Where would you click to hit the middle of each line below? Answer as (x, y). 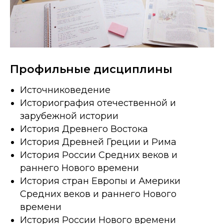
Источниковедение (65, 90)
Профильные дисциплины (91, 69)
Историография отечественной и (98, 103)
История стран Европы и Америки (100, 181)
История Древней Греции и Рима (98, 142)
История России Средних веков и (99, 155)
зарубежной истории (69, 116)
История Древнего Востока (84, 129)
